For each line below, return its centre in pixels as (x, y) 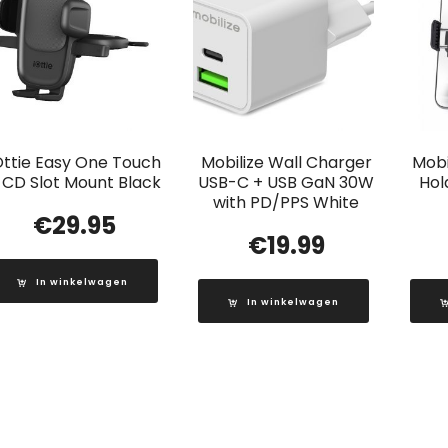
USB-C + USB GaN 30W (286, 182)
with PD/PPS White (286, 202)
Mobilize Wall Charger (286, 162)
